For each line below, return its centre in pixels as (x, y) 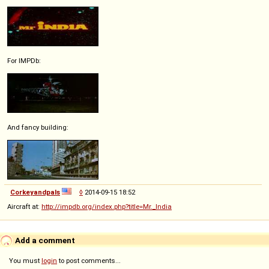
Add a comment (44, 240)
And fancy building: (38, 127)
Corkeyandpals (35, 192)
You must (25, 261)
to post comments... (89, 261)
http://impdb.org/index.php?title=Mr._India (107, 207)
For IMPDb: (24, 61)
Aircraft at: (24, 207)
